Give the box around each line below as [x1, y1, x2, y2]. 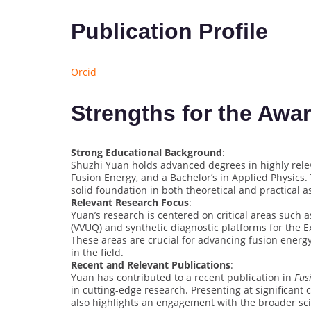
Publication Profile [71, 18, 268, 44]
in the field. [71, 245, 124, 259]
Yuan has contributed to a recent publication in [71, 270, 294, 284]
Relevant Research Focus [71, 195, 189, 209]
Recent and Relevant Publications [71, 258, 230, 271]
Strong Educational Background [71, 145, 222, 159]
